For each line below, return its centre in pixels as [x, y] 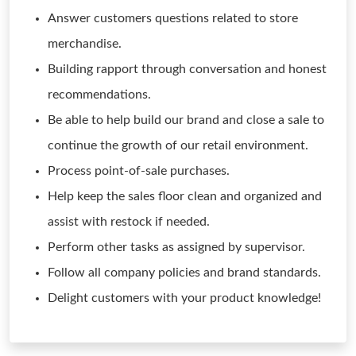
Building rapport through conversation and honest [187, 69]
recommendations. [99, 95]
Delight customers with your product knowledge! [184, 298]
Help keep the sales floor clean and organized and [185, 196]
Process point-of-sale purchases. [139, 171]
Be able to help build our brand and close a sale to [186, 120]
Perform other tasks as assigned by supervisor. [176, 247]
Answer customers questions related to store [173, 18]
